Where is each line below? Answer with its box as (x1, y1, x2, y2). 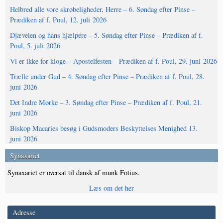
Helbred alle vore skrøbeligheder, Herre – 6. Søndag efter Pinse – (10, 4, 195, 14)
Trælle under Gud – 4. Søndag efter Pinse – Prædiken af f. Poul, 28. (10, 72, 205, 82)
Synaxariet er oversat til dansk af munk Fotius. (7, 168, 140, 178)
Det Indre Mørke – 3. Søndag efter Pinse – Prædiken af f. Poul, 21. (10, 98, 202, 108)
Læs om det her (89, 183, 134, 193)
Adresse (12, 208, 35, 218)
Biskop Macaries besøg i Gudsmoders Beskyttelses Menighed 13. (10, 123, 198, 133)
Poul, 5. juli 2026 (10, 41, 60, 51)
